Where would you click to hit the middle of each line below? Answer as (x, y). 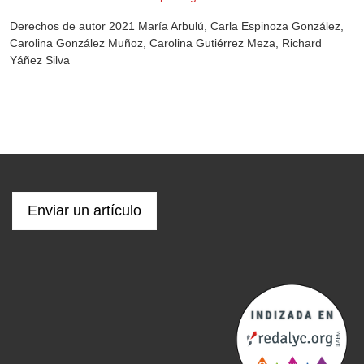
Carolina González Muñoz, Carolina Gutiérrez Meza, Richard (166, 43)
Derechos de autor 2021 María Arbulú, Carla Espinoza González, (177, 26)
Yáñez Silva (40, 60)
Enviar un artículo (84, 210)
